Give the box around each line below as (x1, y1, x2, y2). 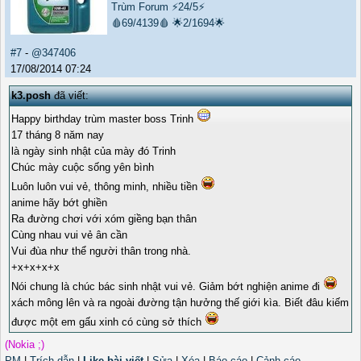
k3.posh (11, 89, 51, 102)
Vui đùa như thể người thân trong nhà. (11, 245, 191, 258)
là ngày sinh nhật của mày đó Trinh (11, 145, 176, 158)
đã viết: (51, 89, 89, 102)
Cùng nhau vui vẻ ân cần (11, 229, 127, 242)
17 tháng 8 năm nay (11, 129, 104, 142)
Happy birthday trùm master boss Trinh (11, 113, 197, 126)
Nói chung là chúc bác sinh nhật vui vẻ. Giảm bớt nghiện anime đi (11, 280, 323, 293)
